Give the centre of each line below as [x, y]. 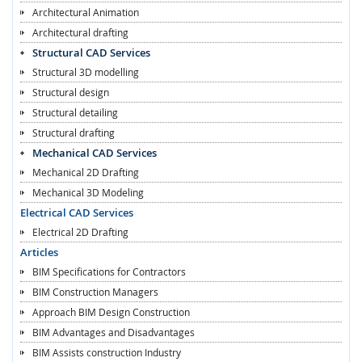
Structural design [71, 92]
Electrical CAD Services [77, 212]
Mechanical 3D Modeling [88, 192]
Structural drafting [74, 132]
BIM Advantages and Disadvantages [114, 332]
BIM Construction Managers [95, 291]
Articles [39, 252]
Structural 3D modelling [86, 72]
